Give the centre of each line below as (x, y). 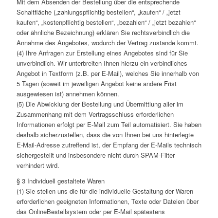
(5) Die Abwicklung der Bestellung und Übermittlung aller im (100, 104)
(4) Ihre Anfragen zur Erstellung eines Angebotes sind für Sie (102, 53)
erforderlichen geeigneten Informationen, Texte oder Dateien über (107, 201)
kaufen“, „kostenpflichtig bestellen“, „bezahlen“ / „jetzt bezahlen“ (106, 22)
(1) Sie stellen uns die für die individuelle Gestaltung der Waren (105, 191)
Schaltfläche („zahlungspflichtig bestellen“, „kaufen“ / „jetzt (98, 12)
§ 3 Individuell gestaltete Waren (60, 181)
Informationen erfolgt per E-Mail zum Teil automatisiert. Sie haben (109, 125)
